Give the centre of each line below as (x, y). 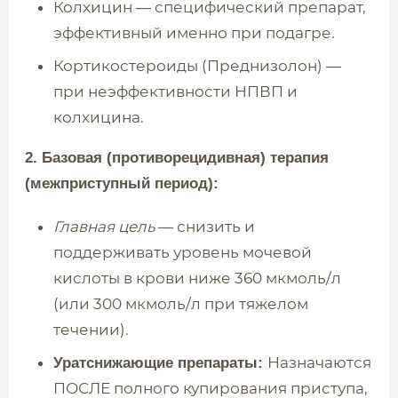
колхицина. (99, 117)
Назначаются (319, 362)
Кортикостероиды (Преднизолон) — (197, 66)
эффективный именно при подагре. (194, 33)
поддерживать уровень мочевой (183, 252)
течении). (91, 330)
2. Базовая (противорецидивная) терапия (177, 158)
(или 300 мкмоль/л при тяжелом (181, 304)
